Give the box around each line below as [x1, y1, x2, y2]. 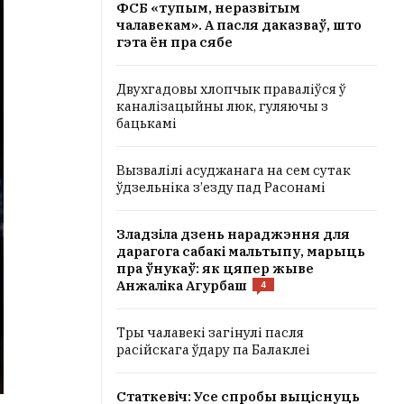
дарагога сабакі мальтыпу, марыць [116, 243, 365, 260]
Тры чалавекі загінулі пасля [116, 324, 304, 341]
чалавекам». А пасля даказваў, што [116, 16, 362, 33]
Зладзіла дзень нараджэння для [116, 225, 350, 243]
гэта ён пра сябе [116, 33, 233, 50]
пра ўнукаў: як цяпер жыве [116, 260, 314, 277]
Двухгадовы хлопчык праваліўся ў [116, 80, 346, 97]
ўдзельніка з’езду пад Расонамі [116, 179, 326, 196]
